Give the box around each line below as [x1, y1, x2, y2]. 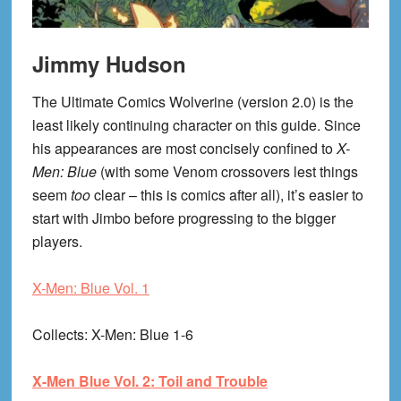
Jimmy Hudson [31, 48, 186, 80]
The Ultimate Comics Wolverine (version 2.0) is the [31, 91, 354, 113]
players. [31, 231, 82, 252]
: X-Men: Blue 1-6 [83, 324, 193, 346]
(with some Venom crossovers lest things [99, 161, 358, 183]
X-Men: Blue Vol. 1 [31, 277, 149, 299]
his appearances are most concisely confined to [31, 138, 337, 159]
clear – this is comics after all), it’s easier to [93, 184, 363, 206]
